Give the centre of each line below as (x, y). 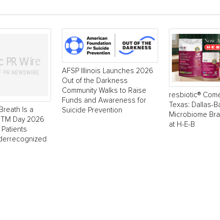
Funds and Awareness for (104, 100)
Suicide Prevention (92, 110)
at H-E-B (182, 124)
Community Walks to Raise (104, 90)
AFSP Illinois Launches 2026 (108, 71)
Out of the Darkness (95, 81)
